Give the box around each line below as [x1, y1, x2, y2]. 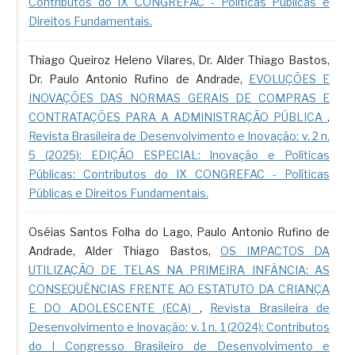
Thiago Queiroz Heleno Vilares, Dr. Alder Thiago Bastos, [28, 53, 330, 67]
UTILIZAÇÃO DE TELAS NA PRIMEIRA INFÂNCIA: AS [28, 263, 330, 277]
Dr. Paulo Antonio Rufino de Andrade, [28, 72, 249, 86]
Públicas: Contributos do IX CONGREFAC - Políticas [28, 167, 330, 181]
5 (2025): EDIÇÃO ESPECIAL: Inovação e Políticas [28, 148, 330, 162]
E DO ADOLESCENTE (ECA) [28, 301, 200, 315]
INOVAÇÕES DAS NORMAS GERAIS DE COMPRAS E [28, 91, 330, 105]
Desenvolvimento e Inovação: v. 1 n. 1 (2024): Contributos [28, 320, 330, 334]
